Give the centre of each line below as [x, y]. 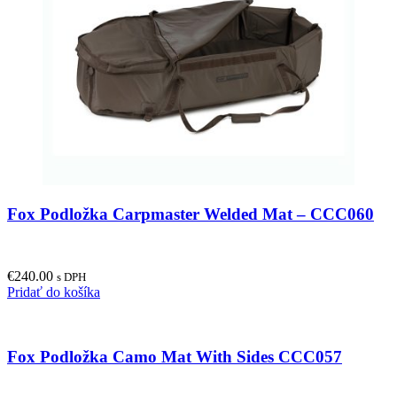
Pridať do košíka [54, 292]
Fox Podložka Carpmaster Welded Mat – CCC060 [191, 214]
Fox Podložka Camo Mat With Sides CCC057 [175, 356]
